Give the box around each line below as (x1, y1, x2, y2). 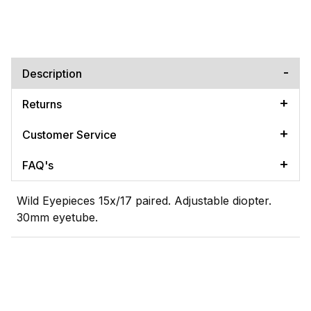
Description (22, 66, 82, 81)
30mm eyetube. (17, 210, 98, 224)
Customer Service (22, 127, 117, 142)
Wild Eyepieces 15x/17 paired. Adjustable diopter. (17, 193, 271, 208)
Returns (22, 96, 62, 111)
